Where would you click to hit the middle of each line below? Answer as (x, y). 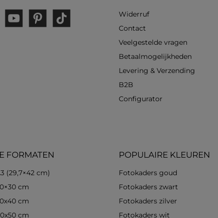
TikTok (61, 23)
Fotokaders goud (148, 173)
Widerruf (134, 14)
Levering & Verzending (157, 71)
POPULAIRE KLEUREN (164, 155)
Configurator (141, 99)
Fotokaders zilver (148, 201)
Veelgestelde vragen (153, 43)
